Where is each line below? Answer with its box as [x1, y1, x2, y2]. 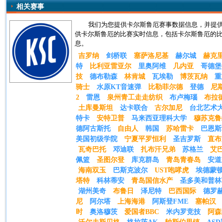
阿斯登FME [152, 198, 188, 205]
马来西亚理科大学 [131, 114, 187, 122]
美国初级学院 [76, 135, 117, 143]
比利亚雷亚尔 [90, 62, 131, 70]
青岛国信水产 [131, 177, 173, 184]
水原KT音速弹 [97, 83, 141, 91]
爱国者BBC [124, 208, 159, 216]
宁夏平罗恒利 [124, 135, 166, 143]
